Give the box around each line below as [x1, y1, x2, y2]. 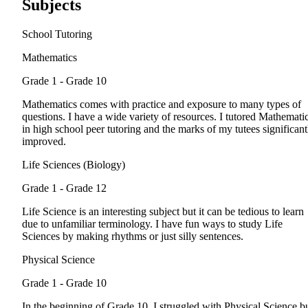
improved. [22, 135, 66, 148]
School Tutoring [22, 28, 92, 41]
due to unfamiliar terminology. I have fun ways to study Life [22, 218, 283, 230]
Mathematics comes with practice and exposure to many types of [22, 98, 301, 111]
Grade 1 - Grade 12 [22, 182, 107, 195]
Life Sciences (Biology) [22, 159, 125, 171]
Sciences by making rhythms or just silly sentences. [22, 230, 243, 243]
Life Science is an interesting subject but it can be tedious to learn [22, 206, 304, 218]
